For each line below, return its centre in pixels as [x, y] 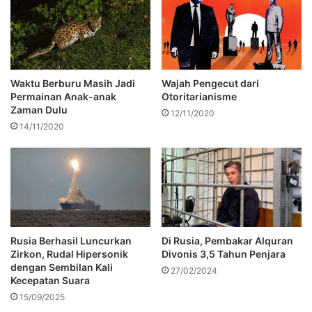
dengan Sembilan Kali [62, 267]
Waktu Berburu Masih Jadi [73, 84]
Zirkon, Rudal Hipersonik [69, 253]
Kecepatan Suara [50, 280]
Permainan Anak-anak [63, 97]
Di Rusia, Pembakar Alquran [227, 240]
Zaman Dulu [39, 110]
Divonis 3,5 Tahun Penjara [224, 253]
